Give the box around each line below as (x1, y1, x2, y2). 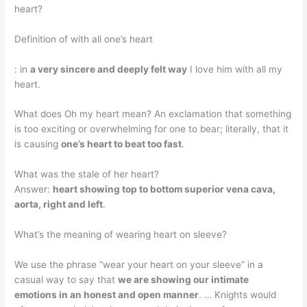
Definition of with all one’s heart (14, 33, 153, 45)
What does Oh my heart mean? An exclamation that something (14, 108, 292, 120)
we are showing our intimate (118, 274, 249, 286)
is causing (14, 138, 62, 150)
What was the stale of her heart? (14, 169, 160, 180)
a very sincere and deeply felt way (30, 63, 188, 75)
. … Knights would (199, 289, 277, 301)
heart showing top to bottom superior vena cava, (53, 184, 276, 195)
